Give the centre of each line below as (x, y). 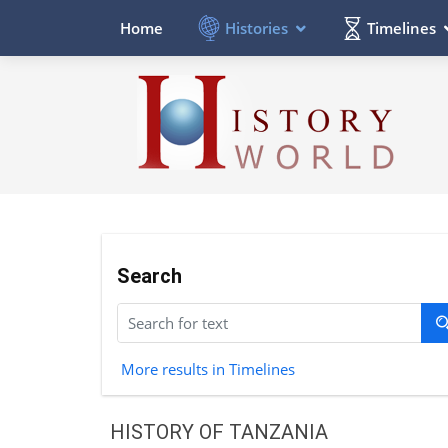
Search (149, 275)
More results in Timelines (207, 368)
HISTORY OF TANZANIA (218, 431)
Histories (256, 27)
